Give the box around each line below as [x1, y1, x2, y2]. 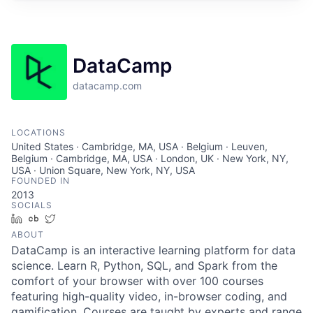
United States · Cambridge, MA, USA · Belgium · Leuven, [11, 140, 268, 152]
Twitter [61, 212, 92, 224]
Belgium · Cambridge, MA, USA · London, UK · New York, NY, [11, 152, 289, 164]
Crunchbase [44, 212, 99, 224]
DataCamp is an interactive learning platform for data [11, 242, 296, 257]
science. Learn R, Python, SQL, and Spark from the [11, 258, 277, 272]
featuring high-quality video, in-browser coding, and [11, 289, 287, 303]
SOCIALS [11, 199, 52, 210]
